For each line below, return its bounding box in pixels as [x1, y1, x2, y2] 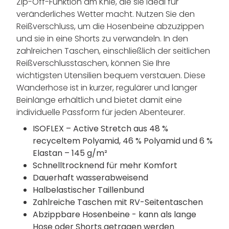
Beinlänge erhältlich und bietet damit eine [16, 94, 182, 106]
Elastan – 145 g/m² [33, 147, 107, 159]
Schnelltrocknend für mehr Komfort [33, 159, 177, 172]
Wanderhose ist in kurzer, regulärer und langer [16, 82, 197, 94]
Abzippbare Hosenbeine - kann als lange [33, 209, 196, 221]
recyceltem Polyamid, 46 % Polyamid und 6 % [33, 135, 213, 147]
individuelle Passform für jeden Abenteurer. [16, 106, 185, 119]
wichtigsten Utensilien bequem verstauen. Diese [16, 70, 205, 82]
